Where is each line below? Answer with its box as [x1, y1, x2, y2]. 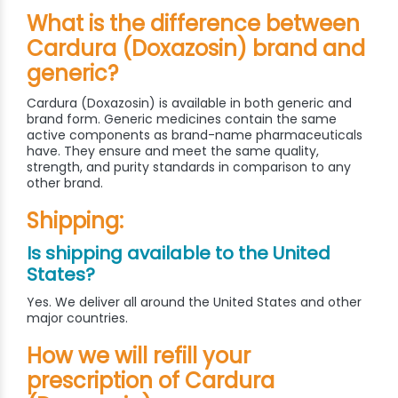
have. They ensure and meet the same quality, [27, 142, 319, 161]
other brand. [27, 174, 103, 193]
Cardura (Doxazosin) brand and [27, 34, 365, 64]
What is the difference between [27, 9, 360, 39]
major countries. [27, 309, 128, 328]
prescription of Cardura [27, 366, 275, 396]
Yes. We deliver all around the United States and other [27, 293, 362, 312]
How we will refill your [27, 341, 251, 371]
